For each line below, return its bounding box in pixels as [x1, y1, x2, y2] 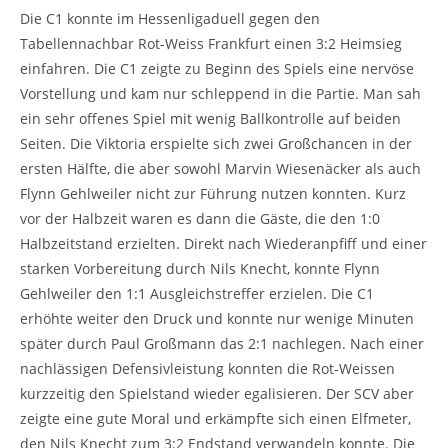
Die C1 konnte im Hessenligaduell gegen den [20, 8, 320, 28]
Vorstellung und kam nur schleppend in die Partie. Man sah [20, 83, 421, 103]
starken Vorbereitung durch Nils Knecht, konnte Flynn [20, 258, 380, 278]
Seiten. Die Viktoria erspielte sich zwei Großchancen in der [20, 133, 412, 153]
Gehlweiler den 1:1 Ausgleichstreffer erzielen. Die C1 [20, 283, 374, 303]
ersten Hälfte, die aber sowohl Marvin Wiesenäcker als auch [20, 158, 421, 178]
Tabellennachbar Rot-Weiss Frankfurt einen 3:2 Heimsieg [20, 33, 406, 53]
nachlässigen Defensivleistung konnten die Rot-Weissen [20, 358, 395, 378]
